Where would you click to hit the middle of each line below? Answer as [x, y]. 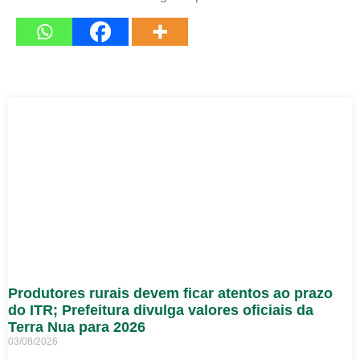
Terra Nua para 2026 [77, 327]
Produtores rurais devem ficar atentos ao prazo [170, 293]
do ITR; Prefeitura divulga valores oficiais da [161, 310]
